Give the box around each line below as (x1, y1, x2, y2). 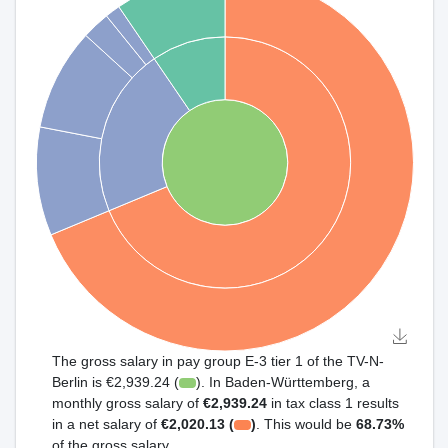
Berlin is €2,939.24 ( (52, 374, 179, 390)
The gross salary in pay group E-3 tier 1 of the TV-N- (52, 353, 384, 369)
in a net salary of (52, 416, 161, 432)
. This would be (256, 416, 357, 432)
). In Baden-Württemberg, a (196, 374, 371, 390)
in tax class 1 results (267, 395, 399, 411)
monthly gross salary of (52, 395, 203, 411)
